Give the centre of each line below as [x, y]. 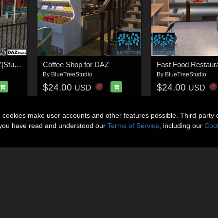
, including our [182, 126]
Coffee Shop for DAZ [76, 65]
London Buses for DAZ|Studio [18, 65]
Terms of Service [133, 126]
